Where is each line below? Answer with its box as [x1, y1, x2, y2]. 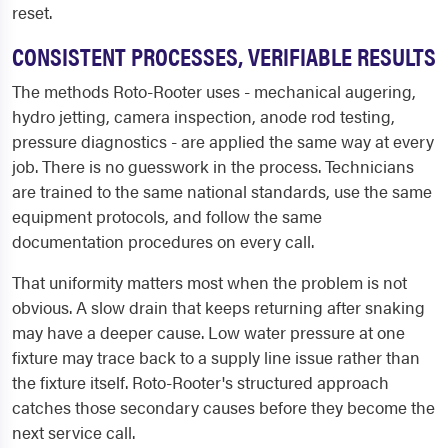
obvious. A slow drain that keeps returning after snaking [12, 295, 425, 320]
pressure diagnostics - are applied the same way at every [12, 129, 434, 154]
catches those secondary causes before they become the [12, 395, 435, 420]
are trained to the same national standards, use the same [12, 179, 432, 204]
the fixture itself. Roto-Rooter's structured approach [12, 370, 389, 395]
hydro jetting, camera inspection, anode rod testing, [12, 104, 395, 129]
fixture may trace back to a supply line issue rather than [12, 345, 420, 370]
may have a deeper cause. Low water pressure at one [12, 320, 405, 345]
